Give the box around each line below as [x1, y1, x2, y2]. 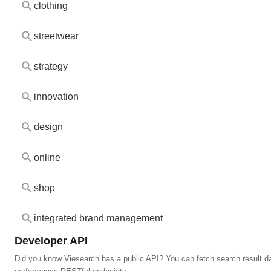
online [33, 152, 60, 163]
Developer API [15, 233, 88, 247]
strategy [33, 61, 68, 72]
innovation [33, 91, 79, 102]
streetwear [33, 31, 79, 42]
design [33, 122, 63, 132]
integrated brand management [33, 212, 163, 223]
